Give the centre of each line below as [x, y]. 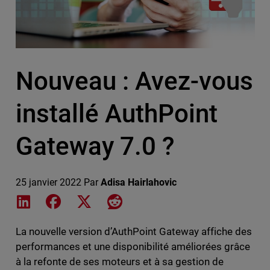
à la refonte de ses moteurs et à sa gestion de [120, 261]
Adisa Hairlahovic [139, 182]
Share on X [117, 200]
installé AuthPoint [116, 113]
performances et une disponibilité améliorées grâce [133, 246]
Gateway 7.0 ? [95, 146]
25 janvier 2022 [48, 182]
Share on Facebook [104, 200]
